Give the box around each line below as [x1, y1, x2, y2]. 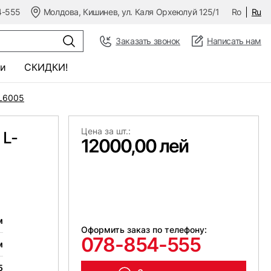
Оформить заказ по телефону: [81, 224, 207, 235]
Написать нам [207, 36, 261, 46]
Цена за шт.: [81, 126, 131, 136]
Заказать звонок [116, 36, 181, 46]
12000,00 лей [81, 135, 189, 157]
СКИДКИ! [24, 61, 68, 73]
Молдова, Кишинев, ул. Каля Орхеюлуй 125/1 [43, 7, 220, 17]
